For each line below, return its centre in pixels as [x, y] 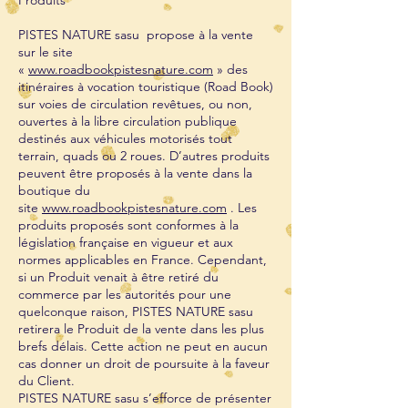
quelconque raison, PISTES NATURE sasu [138, 311]
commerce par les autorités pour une [125, 294]
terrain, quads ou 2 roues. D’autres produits [144, 156]
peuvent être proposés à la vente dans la [135, 173]
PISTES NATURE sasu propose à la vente [136, 35]
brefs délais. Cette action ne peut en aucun [143, 346]
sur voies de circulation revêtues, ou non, [135, 104]
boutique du [54, 190]
